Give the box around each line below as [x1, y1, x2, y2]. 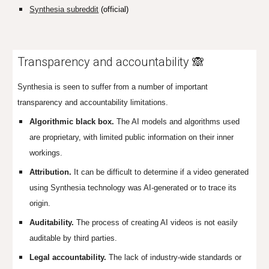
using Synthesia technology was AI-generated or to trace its [29, 183, 237, 192]
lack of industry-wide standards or [124, 253, 242, 262]
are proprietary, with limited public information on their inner [29, 133, 234, 142]
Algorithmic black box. [29, 117, 117, 126]
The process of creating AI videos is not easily [74, 218, 238, 227]
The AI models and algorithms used [116, 117, 240, 126]
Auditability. [29, 218, 74, 227]
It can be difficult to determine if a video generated [71, 168, 249, 177]
